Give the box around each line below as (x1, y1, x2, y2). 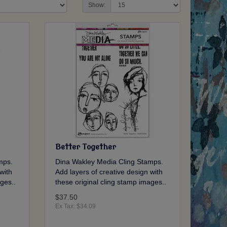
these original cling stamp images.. (55, 178, 167, 186)
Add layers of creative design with (55, 168, 163, 176)
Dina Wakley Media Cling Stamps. (55, 158, 164, 166)
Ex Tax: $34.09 (55, 203, 96, 210)
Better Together (55, 143, 117, 152)
